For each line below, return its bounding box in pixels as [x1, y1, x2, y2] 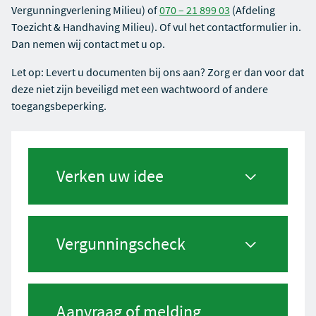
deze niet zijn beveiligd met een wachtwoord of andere [11, 82, 268, 96]
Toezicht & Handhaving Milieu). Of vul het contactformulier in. [11, 20, 301, 34]
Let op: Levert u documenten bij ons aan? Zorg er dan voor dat [11, 65, 304, 79]
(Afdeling [230, 3, 275, 17]
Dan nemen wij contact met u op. [11, 37, 165, 51]
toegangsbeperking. [11, 99, 107, 113]
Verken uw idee [56, 165, 164, 187]
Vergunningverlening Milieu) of [11, 3, 159, 17]
